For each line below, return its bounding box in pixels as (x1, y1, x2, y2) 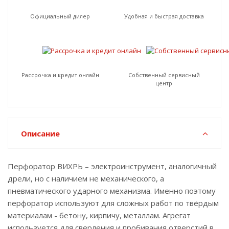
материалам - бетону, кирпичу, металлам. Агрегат (8, 210, 191, 220)
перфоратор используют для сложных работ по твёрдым (8, 198, 219, 208)
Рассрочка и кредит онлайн (21, 71, 99, 79)
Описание (21, 128, 60, 139)
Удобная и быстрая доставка (124, 12, 204, 20)
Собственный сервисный (128, 71, 200, 79)
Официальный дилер (30, 12, 90, 20)
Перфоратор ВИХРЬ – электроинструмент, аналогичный (8, 161, 217, 171)
